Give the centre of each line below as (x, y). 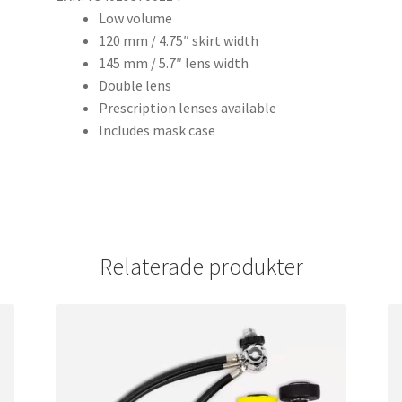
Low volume (136, 18)
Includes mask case (157, 131)
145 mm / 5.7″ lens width (174, 63)
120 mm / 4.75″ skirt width (179, 41)
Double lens (135, 86)
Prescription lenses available (188, 108)
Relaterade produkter (201, 266)
